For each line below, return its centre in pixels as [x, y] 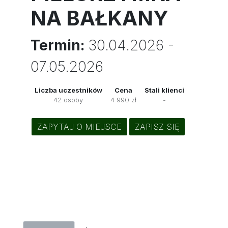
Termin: [57, 45]
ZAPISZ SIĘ [157, 127]
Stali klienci [164, 90]
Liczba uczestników [68, 90]
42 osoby [68, 100]
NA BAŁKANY [99, 18]
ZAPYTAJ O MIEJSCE [79, 127]
